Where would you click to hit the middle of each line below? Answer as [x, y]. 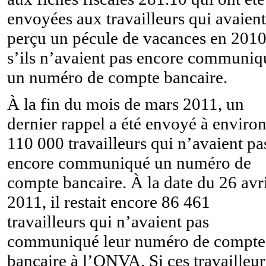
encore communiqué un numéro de [129, 162]
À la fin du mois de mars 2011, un [126, 104]
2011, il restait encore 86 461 [109, 202]
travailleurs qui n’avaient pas [108, 221]
